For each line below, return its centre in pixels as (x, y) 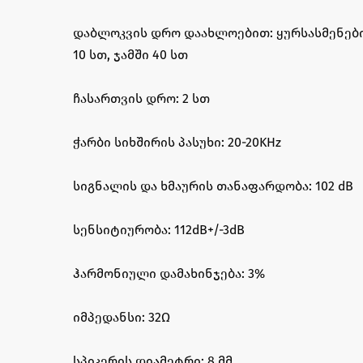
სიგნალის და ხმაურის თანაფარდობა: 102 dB (213, 186)
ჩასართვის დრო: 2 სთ (141, 98)
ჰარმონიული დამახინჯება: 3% (169, 273)
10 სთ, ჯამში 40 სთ (130, 55)
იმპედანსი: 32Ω (122, 317)
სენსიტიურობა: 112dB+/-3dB (159, 230)
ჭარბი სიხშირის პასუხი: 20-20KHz (177, 142)
